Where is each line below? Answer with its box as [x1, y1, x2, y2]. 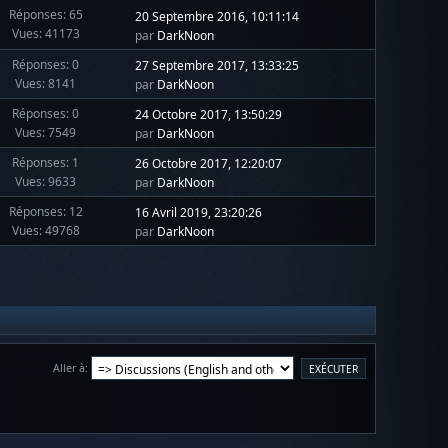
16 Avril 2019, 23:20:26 [135, 204, 263, 222]
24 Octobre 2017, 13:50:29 [135, 106, 283, 124]
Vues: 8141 [15, 74, 77, 92]
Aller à [52, 359, 85, 375]
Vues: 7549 [15, 123, 77, 141]
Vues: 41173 [11, 25, 80, 43]
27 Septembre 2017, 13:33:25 [135, 57, 300, 75]
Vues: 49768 [11, 221, 80, 239]
